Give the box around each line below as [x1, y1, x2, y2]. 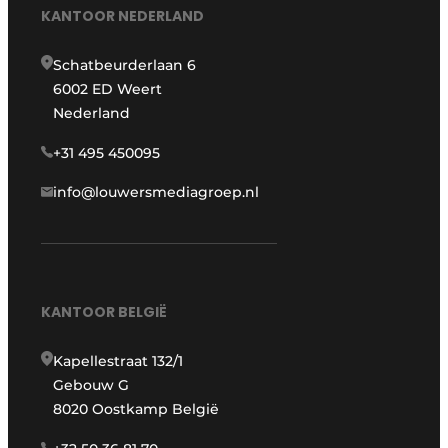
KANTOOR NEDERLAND [41, 6, 205, 27]
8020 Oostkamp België [53, 400, 220, 419]
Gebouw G [53, 376, 130, 395]
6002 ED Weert [53, 80, 163, 99]
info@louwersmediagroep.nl [53, 183, 260, 202]
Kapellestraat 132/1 [53, 352, 184, 371]
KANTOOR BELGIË [41, 302, 168, 323]
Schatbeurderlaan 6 [53, 56, 197, 75]
